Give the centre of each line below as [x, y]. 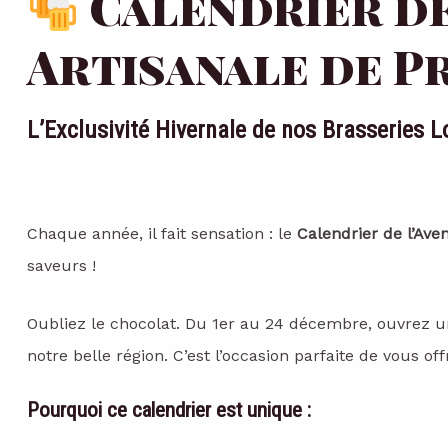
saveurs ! [61, 266]
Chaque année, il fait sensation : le [162, 234]
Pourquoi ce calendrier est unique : [169, 409]
